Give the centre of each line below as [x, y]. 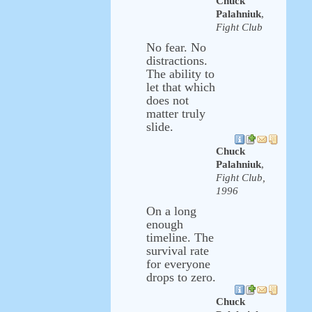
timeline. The [180, 237]
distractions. [177, 61]
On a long [171, 211]
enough [165, 224]
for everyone [178, 264]
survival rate [178, 251]
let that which [181, 87]
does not [167, 100]
